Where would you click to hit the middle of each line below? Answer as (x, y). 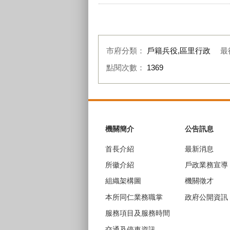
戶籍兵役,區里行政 (179, 51)
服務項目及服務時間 (138, 213)
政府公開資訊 (206, 197)
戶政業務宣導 (206, 165)
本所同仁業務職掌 (134, 197)
